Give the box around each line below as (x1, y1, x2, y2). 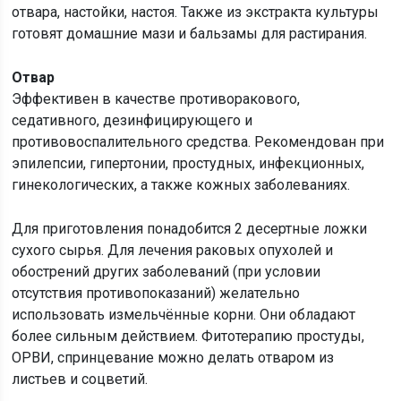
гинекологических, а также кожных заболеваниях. (12, 176, 351, 193)
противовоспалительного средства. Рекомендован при (12, 133, 385, 150)
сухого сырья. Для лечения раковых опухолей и (12, 242, 334, 259)
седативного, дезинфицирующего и (12, 112, 253, 129)
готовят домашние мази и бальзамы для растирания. (12, 25, 368, 42)
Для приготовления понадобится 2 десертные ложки (12, 220, 368, 237)
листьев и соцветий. (12, 371, 149, 388)
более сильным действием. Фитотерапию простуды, (12, 328, 365, 345)
